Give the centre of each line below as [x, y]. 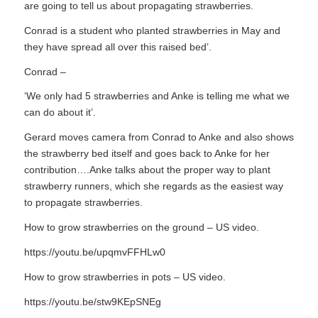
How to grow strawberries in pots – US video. [125, 276]
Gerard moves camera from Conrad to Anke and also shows [159, 137]
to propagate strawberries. [83, 203]
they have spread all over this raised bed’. [117, 46]
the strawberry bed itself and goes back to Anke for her [147, 154]
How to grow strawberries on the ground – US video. [141, 227]
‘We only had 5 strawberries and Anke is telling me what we [157, 96]
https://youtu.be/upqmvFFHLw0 [94, 252]
